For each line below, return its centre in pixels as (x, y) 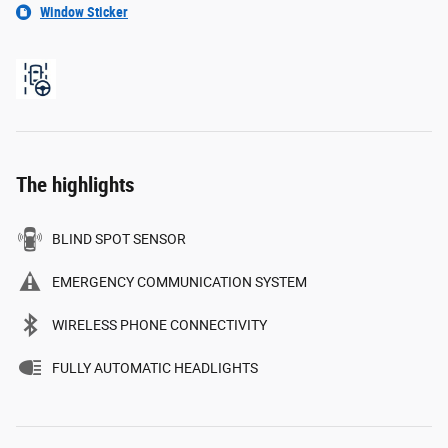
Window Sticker (84, 12)
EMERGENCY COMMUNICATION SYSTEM (179, 282)
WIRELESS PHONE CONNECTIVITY (159, 325)
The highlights (75, 185)
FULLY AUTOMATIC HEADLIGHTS (155, 368)
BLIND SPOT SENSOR (119, 239)
